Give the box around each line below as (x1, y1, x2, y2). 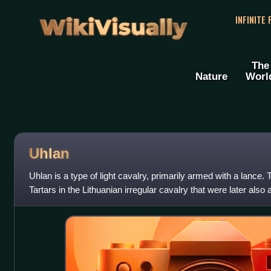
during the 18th (28, 198, 87, 209)
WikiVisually (35, 7, 191, 40)
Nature (195, 70, 227, 83)
